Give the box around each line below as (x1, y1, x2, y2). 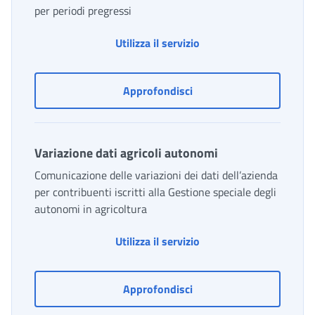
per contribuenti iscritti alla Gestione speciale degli (34, 184, 276, 201)
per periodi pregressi (34, 2, 131, 20)
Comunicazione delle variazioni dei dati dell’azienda (34, 167, 278, 184)
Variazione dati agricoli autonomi (34, 143, 218, 163)
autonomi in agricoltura (34, 200, 147, 218)
